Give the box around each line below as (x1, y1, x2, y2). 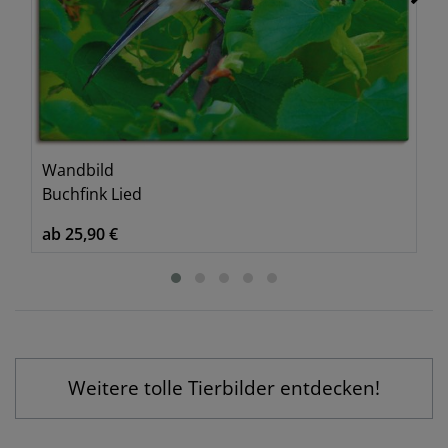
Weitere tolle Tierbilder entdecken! (68, 373, 380, 401)
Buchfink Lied (42, 182, 142, 205)
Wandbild (42, 158, 114, 181)
